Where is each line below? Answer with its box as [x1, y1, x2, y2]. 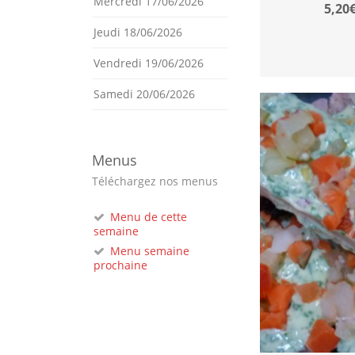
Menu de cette [110, 209, 187, 224]
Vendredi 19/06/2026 [94, 55, 204, 71]
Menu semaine [110, 243, 189, 258]
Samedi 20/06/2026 [94, 86, 195, 101]
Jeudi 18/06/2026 [94, 25, 182, 40]
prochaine [94, 258, 147, 273]
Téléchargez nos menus [92, 174, 218, 189]
